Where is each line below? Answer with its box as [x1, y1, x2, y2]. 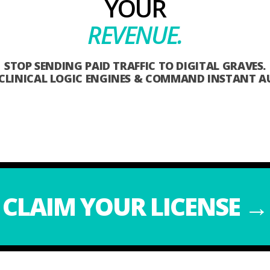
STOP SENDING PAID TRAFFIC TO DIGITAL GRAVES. [4, 58, 266, 74]
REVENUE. [87, 18, 183, 51]
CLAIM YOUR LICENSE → [2, 190, 268, 224]
